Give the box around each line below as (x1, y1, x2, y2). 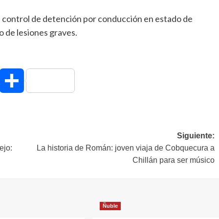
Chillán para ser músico (132, 155, 215, 164)
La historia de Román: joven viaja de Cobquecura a (36, 143, 215, 152)
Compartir (23, 75, 59, 85)
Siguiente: (176, 131, 215, 140)
